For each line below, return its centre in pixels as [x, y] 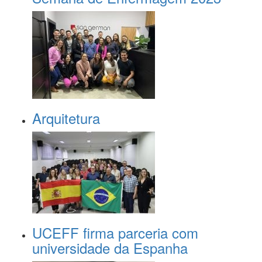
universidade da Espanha [110, 248]
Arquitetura [66, 118]
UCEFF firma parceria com [115, 232]
